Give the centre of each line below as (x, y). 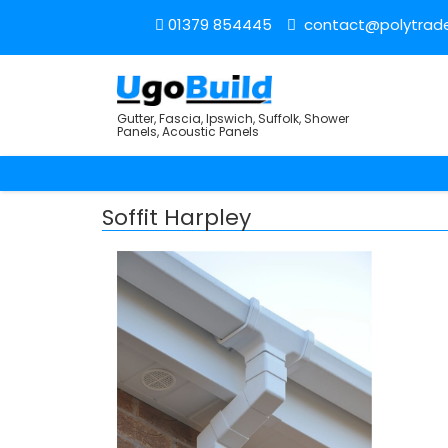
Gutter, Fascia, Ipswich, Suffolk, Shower (233, 119)
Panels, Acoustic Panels (188, 132)
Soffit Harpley (176, 218)
